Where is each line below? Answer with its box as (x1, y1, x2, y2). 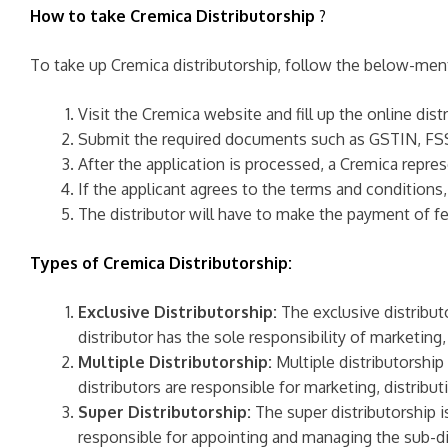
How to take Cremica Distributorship (30, 6, 315, 26)
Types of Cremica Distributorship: (30, 253, 292, 273)
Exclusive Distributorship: (78, 302, 277, 322)
